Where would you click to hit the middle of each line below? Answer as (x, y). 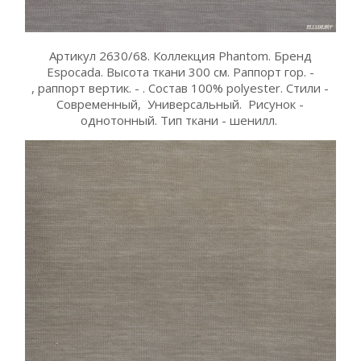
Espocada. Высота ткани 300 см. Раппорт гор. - (180, 72)
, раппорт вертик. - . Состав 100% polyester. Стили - (180, 88)
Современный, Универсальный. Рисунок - (180, 104)
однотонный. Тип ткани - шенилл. (180, 120)
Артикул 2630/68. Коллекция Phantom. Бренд (180, 56)
